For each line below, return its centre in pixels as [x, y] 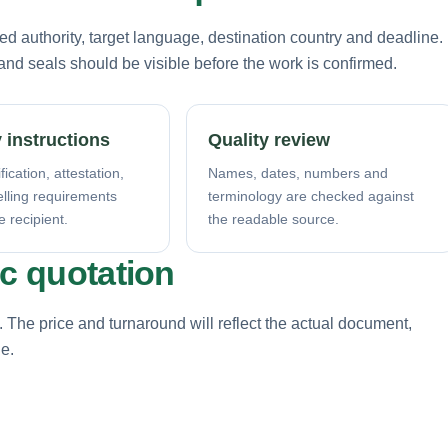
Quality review [269, 139]
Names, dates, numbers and [298, 172]
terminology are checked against [311, 195]
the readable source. [273, 218]
